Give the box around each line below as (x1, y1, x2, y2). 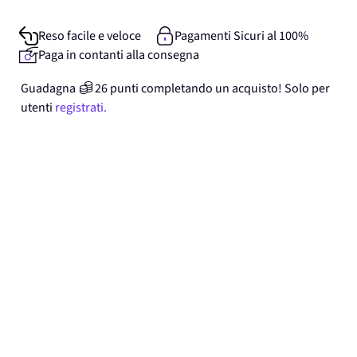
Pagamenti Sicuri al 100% (174, 27, 308, 45)
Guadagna (21, 80, 76, 97)
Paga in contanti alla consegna (38, 46, 199, 64)
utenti (21, 99, 53, 116)
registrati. (55, 99, 107, 116)
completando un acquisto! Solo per (141, 80, 330, 97)
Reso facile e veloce (38, 27, 141, 45)
